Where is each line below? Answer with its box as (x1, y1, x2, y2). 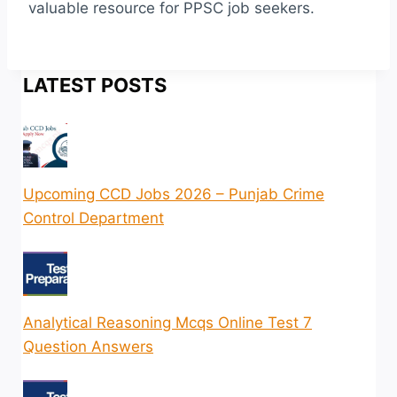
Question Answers (23, 337, 153, 355)
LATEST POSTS (23, 74, 167, 97)
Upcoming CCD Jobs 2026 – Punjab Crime (23, 184, 324, 203)
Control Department (23, 208, 164, 227)
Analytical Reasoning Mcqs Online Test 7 (23, 313, 312, 331)
